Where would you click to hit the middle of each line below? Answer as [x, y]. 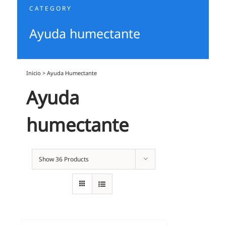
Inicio [34, 73]
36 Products [72, 159]
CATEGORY [50, 8]
